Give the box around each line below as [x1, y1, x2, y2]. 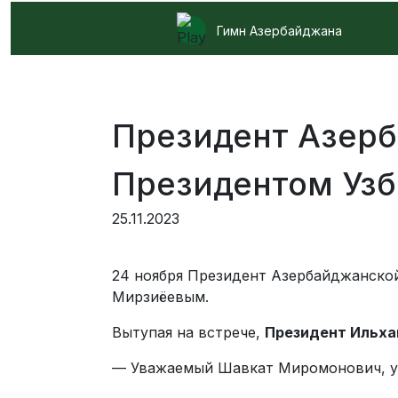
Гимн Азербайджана [205, 22, 342, 38]
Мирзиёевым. [112, 288, 209, 306]
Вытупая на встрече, [112, 323, 265, 341]
